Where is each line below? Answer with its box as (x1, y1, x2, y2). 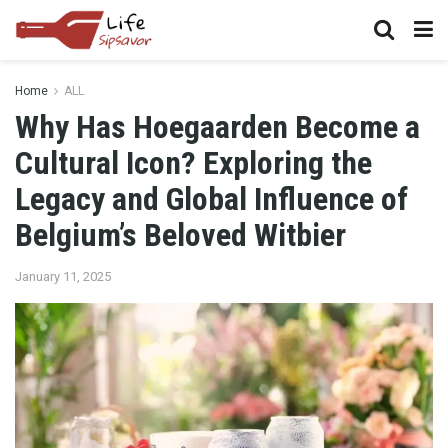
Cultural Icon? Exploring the (15, 144, 372, 182)
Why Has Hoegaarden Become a (15, 108, 420, 146)
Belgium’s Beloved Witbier (15, 216, 346, 254)
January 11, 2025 (15, 268, 111, 284)
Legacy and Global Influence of (15, 180, 408, 218)
